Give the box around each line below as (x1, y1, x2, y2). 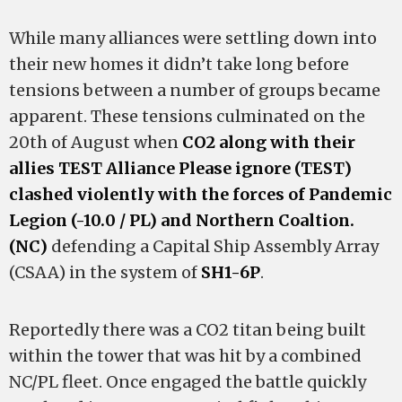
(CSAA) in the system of (9, 262, 201, 283)
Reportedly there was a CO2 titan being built (9, 319, 366, 340)
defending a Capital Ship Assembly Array (48, 236, 379, 257)
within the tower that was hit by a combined (9, 345, 362, 366)
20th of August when (9, 132, 182, 153)
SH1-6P (201, 262, 260, 283)
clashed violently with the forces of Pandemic (9, 184, 392, 205)
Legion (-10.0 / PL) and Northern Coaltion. (9, 210, 354, 231)
